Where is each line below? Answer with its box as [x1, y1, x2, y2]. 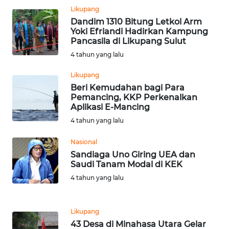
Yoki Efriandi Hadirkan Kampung [71, 26, 208, 36]
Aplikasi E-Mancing [71, 102, 150, 112]
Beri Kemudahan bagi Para [71, 82, 185, 93]
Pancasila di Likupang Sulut [71, 36, 186, 46]
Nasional [71, 138, 97, 146]
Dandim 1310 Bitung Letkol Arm [71, 16, 202, 27]
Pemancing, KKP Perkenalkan [71, 92, 197, 102]
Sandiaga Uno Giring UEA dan [71, 149, 195, 159]
